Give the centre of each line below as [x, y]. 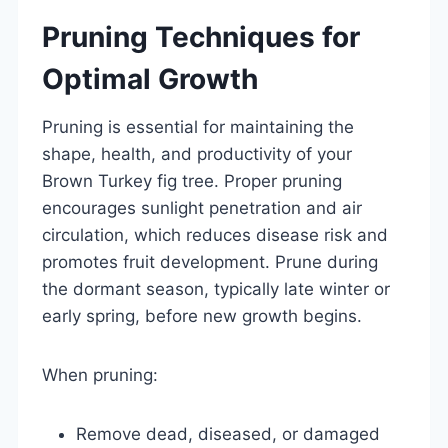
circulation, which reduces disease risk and [215, 234]
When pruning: [100, 374]
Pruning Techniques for [201, 36]
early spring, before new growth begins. [202, 315]
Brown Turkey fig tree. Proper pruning [192, 180]
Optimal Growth [150, 78]
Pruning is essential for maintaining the [198, 126]
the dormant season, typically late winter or [216, 288]
